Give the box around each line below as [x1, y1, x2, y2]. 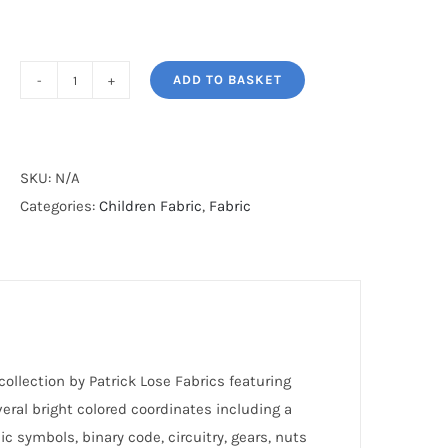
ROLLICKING [73, 83, 153, 102]
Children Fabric [99, 197, 203, 215]
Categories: [20, 197, 100, 215]
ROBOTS [73, 111, 129, 130]
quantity [73, 139, 132, 158]
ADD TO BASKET [173, 72, 283, 87]
